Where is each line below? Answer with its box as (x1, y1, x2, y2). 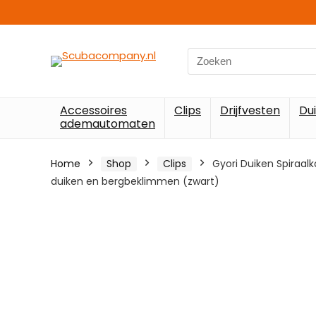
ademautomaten (60, 116, 155, 132)
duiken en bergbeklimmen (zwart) (51, 174, 219, 188)
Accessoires (60, 102, 127, 119)
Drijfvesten (220, 102, 280, 119)
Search (187, 47, 224, 63)
